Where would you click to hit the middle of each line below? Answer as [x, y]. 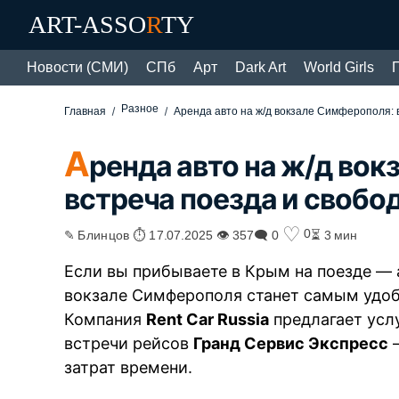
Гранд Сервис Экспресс [291, 343]
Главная [85, 111]
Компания [106, 319]
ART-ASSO [87, 24]
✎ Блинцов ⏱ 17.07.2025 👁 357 [159, 234]
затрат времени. [129, 367]
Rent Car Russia [208, 319]
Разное [140, 109]
